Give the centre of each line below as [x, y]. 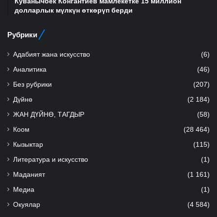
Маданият [29, 174]
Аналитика [30, 69]
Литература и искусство [51, 159]
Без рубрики [32, 84]
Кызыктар [28, 144]
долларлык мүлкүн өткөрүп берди [74, 10]
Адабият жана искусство [52, 54]
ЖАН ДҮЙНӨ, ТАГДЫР [49, 114]
